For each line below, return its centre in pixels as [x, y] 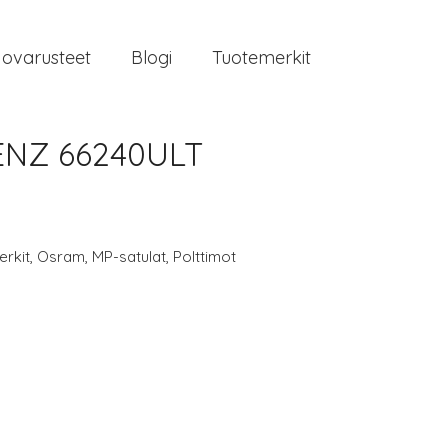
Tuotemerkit [261, 57]
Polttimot [204, 256]
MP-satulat [129, 256]
